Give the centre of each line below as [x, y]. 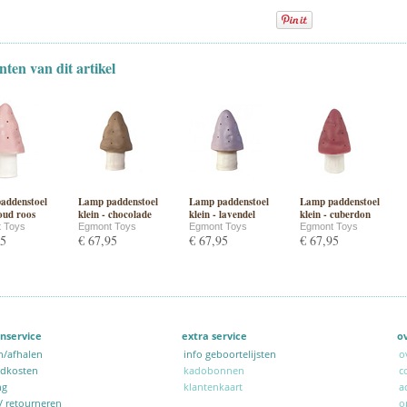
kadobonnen [214, 370]
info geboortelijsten [233, 354]
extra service [217, 336]
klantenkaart [213, 387]
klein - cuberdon [335, 214]
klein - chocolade [115, 214]
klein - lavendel [222, 214]
